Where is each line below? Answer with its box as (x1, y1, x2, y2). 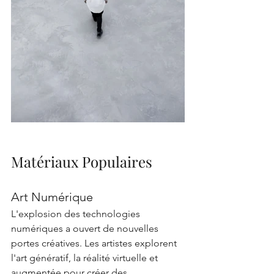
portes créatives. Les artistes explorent (11, 237, 179, 249)
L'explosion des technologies (11, 208, 143, 220)
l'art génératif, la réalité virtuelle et (11, 252, 160, 264)
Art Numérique (11, 190, 93, 204)
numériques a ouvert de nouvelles (11, 223, 161, 234)
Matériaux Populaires (11, 152, 152, 171)
